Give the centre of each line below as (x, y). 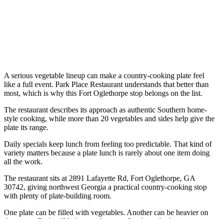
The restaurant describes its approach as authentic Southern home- (105, 109)
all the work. (23, 161)
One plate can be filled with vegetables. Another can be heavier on (106, 212)
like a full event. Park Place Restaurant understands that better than (106, 84)
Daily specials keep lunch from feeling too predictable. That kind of (108, 144)
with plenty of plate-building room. (58, 196)
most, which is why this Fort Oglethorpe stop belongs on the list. (103, 93)
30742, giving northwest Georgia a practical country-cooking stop (105, 187)
